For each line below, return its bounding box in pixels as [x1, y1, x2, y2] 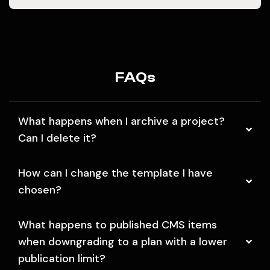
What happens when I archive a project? [18, 113, 225, 128]
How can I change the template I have [18, 165, 213, 180]
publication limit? [18, 251, 105, 266]
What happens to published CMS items [18, 217, 217, 232]
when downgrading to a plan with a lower [18, 234, 227, 249]
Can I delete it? [18, 130, 96, 145]
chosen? [18, 182, 61, 197]
